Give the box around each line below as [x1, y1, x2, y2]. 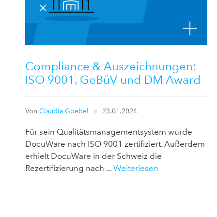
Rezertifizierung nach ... [25, 163, 113, 173]
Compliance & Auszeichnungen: [25, 59, 196, 73]
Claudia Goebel [39, 107, 89, 115]
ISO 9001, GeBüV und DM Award [25, 73, 201, 87]
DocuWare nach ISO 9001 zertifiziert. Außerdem [25, 139, 205, 149]
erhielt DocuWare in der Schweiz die [25, 151, 162, 161]
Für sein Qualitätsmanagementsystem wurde [25, 126, 192, 137]
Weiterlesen [113, 163, 158, 173]
